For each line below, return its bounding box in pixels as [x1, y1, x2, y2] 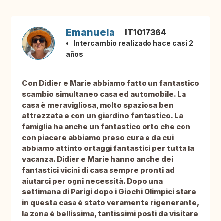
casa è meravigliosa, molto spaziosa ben [22, 100, 174, 110]
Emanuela [66, 26, 115, 38]
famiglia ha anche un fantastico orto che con [22, 122, 190, 132]
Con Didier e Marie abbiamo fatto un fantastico [22, 78, 199, 88]
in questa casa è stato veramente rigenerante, [22, 198, 199, 208]
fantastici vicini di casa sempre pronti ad [22, 165, 175, 175]
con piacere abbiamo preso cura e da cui [22, 133, 174, 143]
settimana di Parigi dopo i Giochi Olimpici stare [22, 187, 196, 197]
